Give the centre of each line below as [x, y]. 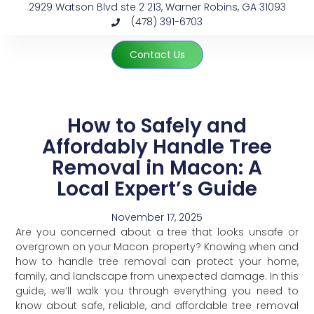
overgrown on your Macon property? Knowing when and [157, 247]
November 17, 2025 [157, 217]
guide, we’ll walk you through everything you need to [157, 291]
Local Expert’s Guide [157, 189]
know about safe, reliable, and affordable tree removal [157, 306]
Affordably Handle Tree [157, 147]
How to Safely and [157, 126]
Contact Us [157, 55]
